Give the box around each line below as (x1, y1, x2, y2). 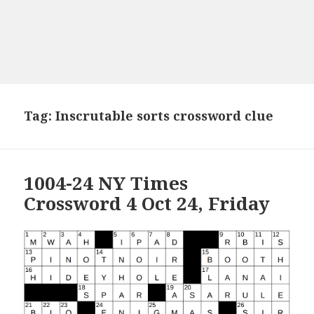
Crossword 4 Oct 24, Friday (24, 191, 271, 217)
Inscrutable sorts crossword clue (55, 107, 274, 125)
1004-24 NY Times (24, 170, 189, 196)
